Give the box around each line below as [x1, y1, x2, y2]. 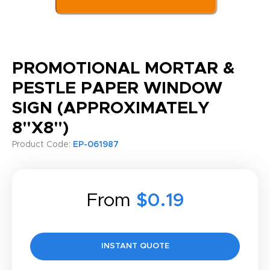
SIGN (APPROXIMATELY [12, 100, 210, 117]
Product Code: [12, 140, 73, 149]
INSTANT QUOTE [101, 242, 169, 250]
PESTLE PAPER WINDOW [12, 80, 222, 97]
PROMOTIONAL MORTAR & [12, 60, 234, 77]
